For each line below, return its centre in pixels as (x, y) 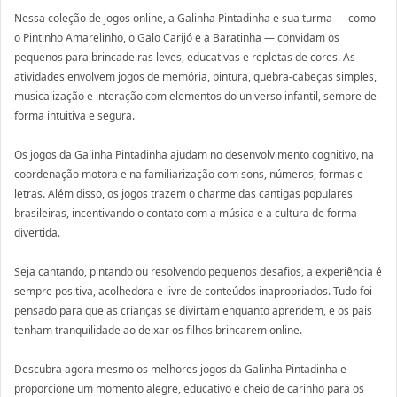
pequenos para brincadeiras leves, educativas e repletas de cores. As (185, 57)
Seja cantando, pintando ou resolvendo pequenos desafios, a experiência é (198, 271)
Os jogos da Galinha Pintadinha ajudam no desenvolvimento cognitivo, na (194, 154)
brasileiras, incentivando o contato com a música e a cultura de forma (186, 213)
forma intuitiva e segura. (74, 115)
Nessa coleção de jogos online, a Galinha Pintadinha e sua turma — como (195, 18)
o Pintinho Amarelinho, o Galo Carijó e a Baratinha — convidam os (177, 37)
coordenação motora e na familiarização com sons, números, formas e (189, 174)
